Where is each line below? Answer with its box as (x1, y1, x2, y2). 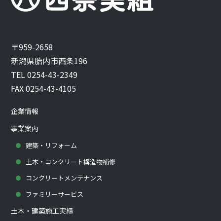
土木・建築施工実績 (11, 206, 74, 216)
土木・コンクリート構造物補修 (26, 157, 116, 167)
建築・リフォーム (26, 141, 77, 150)
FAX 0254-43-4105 (11, 82, 76, 95)
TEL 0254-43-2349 (11, 69, 78, 81)
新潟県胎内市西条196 (11, 55, 88, 67)
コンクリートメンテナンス (26, 173, 103, 183)
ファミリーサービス (26, 189, 84, 199)
